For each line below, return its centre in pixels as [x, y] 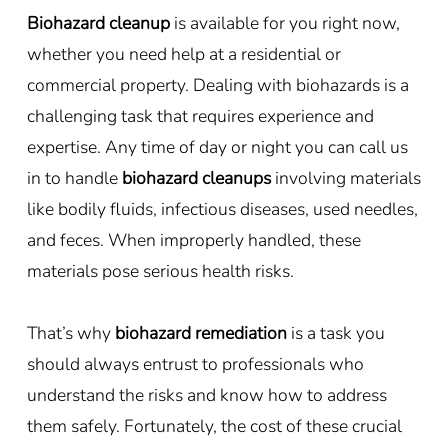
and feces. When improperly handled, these [193, 239]
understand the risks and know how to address [206, 394]
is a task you [337, 332]
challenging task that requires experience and [200, 115]
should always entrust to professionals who [195, 363]
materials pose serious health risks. [160, 270]
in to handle [72, 177]
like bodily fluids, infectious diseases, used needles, [222, 208]
